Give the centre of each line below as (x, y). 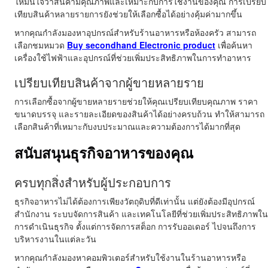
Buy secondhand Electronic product (141, 45)
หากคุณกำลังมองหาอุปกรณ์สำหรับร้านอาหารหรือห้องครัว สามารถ (135, 33)
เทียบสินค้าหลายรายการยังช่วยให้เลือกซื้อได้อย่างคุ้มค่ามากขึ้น (128, 14)
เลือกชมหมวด (41, 45)
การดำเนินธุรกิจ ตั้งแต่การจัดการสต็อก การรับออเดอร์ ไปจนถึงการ (135, 226)
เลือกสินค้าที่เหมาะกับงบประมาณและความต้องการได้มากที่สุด (127, 127)
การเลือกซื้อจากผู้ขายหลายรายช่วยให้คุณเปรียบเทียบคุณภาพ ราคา (136, 101)
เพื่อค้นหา (234, 45)
